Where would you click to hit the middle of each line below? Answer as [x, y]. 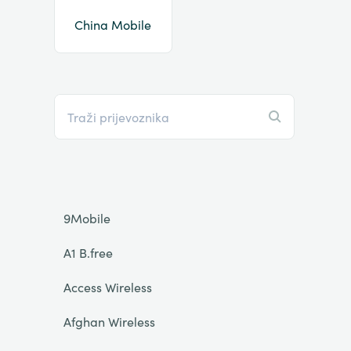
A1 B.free [88, 252]
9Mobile [87, 218]
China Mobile [113, 24]
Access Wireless [107, 287]
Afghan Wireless [109, 321]
